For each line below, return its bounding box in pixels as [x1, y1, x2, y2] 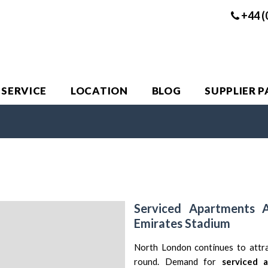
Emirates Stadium [134, 216, 230, 230]
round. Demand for [134, 256, 222, 267]
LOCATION [71, 84, 128, 97]
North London [134, 242, 191, 252]
